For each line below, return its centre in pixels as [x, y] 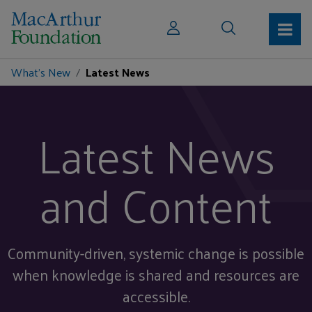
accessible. [156, 296]
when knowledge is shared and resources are [156, 275]
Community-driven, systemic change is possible [156, 253]
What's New [41, 72]
